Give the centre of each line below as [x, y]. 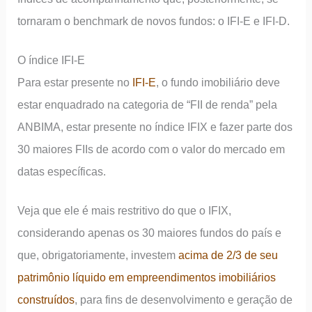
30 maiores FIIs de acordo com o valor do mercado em [151, 149]
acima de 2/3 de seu [228, 255]
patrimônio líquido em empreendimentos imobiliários [147, 277]
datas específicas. [62, 172]
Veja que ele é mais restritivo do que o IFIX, [125, 210]
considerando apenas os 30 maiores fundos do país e [150, 232]
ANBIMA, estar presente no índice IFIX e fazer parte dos [155, 127]
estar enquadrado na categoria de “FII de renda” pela [148, 105]
